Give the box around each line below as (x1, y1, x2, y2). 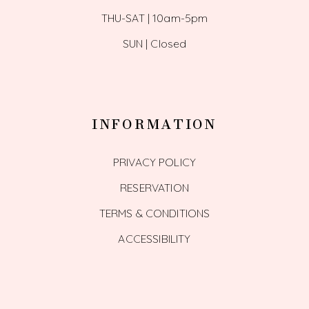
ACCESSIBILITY (118, 231, 191, 246)
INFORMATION (91, 114, 218, 135)
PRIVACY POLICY (112, 154, 197, 169)
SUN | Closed (122, 36, 187, 50)
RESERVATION (120, 180, 189, 195)
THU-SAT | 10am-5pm (101, 10, 208, 25)
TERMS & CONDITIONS (99, 206, 210, 220)
